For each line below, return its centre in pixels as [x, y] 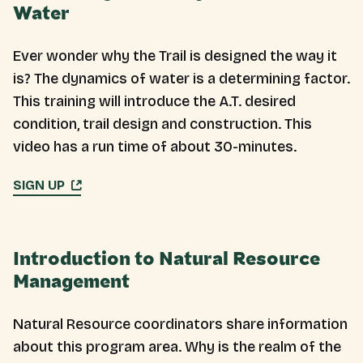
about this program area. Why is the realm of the [177, 347]
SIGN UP [39, 185]
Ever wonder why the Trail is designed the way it [175, 56]
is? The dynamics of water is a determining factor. [181, 79]
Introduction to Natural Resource [167, 259]
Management [71, 282]
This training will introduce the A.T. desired [154, 101]
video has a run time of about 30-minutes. [155, 147]
